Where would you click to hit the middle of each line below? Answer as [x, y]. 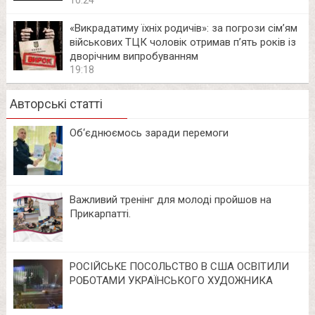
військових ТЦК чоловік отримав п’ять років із [182, 42]
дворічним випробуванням [134, 56]
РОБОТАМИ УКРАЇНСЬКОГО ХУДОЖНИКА [171, 280]
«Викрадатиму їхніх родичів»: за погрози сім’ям [183, 28]
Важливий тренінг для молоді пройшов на [170, 199]
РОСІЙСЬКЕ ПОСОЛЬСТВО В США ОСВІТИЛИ [179, 266]
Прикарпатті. [100, 213]
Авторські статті [56, 103]
